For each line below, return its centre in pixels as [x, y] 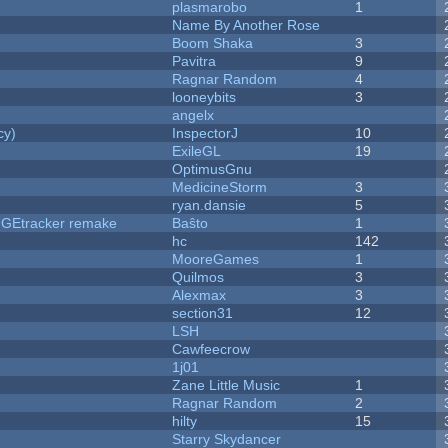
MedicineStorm [220, 187]
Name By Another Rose [246, 25]
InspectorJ [205, 133]
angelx [193, 115]
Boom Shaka [213, 43]
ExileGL [197, 151]
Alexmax [199, 295]
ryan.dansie [209, 205]
